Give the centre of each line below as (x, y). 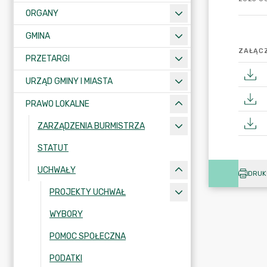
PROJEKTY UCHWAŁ (88, 192)
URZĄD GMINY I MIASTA (69, 81)
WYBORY (66, 214)
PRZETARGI (48, 59)
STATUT (53, 148)
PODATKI (66, 258)
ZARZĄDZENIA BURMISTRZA (91, 126)
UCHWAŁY (57, 170)
